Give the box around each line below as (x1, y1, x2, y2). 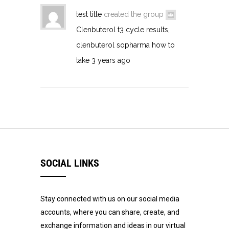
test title (76, 10, 102, 18)
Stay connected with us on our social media (40, 194, 179, 203)
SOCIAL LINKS (40, 156, 99, 169)
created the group (102, 10, 166, 18)
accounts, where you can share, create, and (40, 208, 179, 216)
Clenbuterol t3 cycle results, (76, 25, 170, 34)
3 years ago (91, 56, 130, 64)
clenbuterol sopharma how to (76, 40, 175, 49)
